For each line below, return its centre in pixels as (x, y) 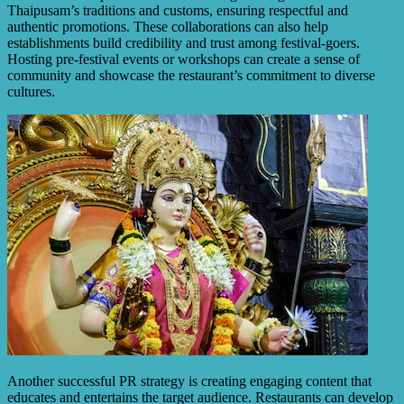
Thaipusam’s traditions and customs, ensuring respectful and (178, 11)
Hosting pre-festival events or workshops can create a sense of (184, 60)
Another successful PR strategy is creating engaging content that (189, 381)
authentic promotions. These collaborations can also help (168, 27)
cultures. (31, 92)
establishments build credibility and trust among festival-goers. (184, 43)
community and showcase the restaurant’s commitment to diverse (191, 76)
